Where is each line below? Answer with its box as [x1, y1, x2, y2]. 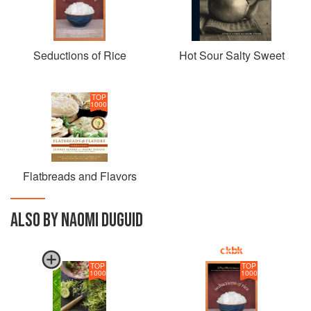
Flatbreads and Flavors [22, 167, 137, 184]
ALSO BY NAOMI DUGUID [10, 208, 143, 232]
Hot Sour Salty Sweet [178, 47, 285, 63]
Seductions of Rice [33, 47, 126, 63]
